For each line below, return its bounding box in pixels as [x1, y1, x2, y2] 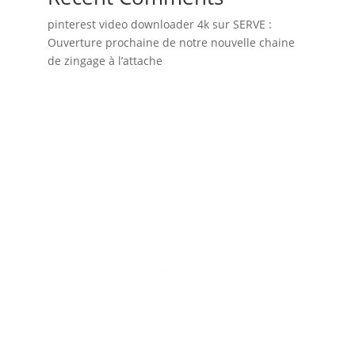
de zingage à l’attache [47, 52, 162, 68]
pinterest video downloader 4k [47, 16, 209, 32]
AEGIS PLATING [35, 328, 132, 342]
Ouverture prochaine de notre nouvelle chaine [47, 34, 295, 50]
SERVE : [232, 16, 272, 32]
